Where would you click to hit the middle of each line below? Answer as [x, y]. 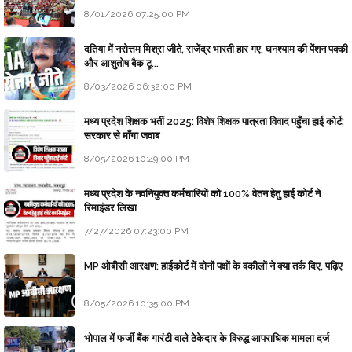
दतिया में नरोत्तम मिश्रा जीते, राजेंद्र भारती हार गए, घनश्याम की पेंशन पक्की [216, 49]
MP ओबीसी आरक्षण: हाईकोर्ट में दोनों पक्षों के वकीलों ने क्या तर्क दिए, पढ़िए [213, 266]
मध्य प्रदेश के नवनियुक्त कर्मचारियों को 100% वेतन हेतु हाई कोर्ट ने [202, 194]
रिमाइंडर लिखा [110, 208]
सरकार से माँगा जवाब [122, 136]
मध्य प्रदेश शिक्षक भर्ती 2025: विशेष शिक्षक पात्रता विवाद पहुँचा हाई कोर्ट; [214, 122]
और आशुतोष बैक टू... [121, 64]
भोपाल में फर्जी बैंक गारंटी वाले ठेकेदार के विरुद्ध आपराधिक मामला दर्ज [207, 339]
